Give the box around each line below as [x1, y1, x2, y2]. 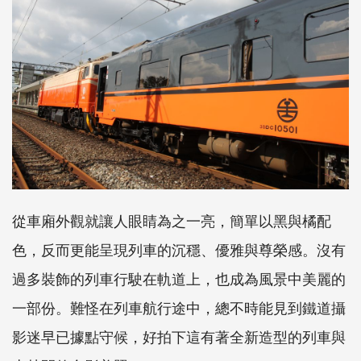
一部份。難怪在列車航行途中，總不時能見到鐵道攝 [12, 297, 346, 318]
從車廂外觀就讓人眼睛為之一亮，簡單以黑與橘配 [12, 210, 331, 231]
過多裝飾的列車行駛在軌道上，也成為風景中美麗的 [12, 268, 346, 289]
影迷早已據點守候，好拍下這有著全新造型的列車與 [12, 326, 346, 347]
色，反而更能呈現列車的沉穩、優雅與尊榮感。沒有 [12, 239, 346, 260]
